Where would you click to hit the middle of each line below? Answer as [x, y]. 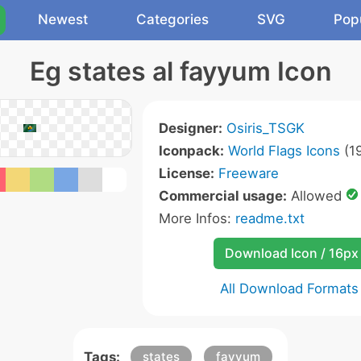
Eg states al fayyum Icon [180, 71]
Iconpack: [191, 151]
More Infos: [197, 218]
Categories [172, 19]
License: [186, 173]
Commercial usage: [222, 196]
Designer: [190, 128]
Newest [63, 19]
